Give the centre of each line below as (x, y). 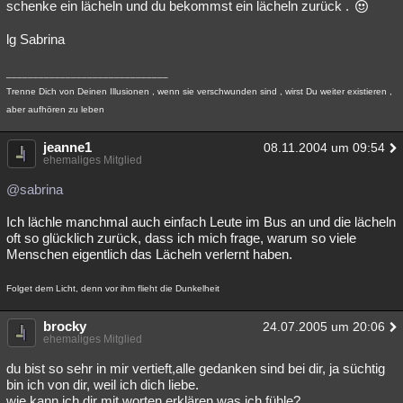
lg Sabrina (36, 39)
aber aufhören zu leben (55, 109)
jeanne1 (67, 147)
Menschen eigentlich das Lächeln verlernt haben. (149, 254)
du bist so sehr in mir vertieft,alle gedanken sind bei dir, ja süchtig (196, 368)
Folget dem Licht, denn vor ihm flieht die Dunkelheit (113, 288)
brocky (65, 326)
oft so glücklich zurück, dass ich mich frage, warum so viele (181, 238)
